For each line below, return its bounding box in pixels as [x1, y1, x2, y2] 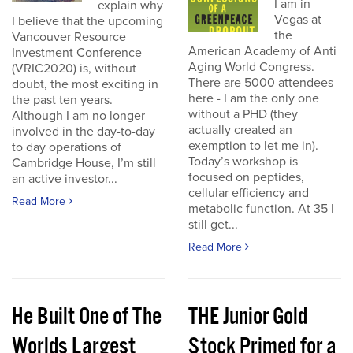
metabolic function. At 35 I [188, 201, 334, 217]
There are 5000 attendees [188, 75, 333, 91]
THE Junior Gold [188, 302, 307, 333]
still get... [188, 217, 238, 232]
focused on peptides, [188, 169, 304, 185]
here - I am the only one [188, 91, 319, 106]
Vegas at [274, 12, 322, 28]
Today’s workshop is [188, 154, 298, 169]
